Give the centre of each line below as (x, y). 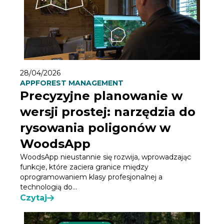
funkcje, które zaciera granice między (84, 167)
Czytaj (33, 198)
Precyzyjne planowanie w (101, 96)
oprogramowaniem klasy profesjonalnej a (91, 177)
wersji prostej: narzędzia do (108, 112)
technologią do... (48, 187)
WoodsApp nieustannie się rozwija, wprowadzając (105, 157)
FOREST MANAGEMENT (79, 83)
